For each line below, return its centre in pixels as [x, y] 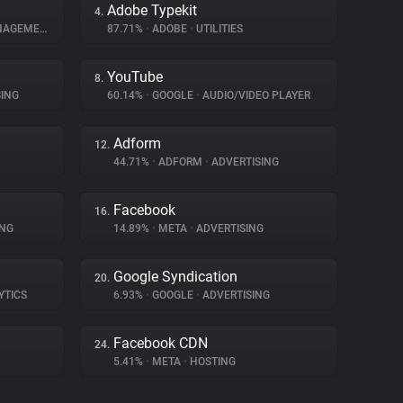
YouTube [135, 77]
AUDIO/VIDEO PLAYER [255, 95]
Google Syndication [175, 277]
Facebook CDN [161, 343]
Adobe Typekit [152, 10]
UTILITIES [218, 29]
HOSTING [211, 362]
